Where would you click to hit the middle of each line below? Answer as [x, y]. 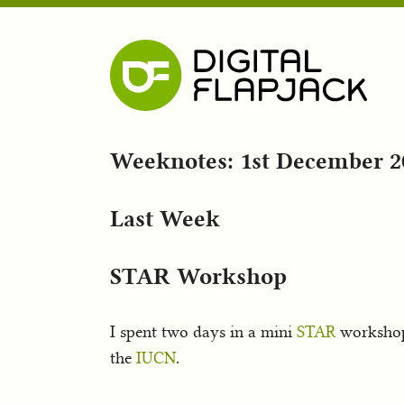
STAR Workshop [198, 275]
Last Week [165, 218]
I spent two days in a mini [203, 331]
